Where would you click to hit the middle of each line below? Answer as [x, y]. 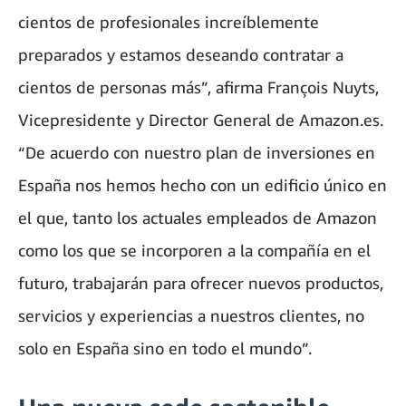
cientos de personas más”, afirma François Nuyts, [198, 87]
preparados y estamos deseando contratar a [181, 55]
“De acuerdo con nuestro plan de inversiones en [197, 153]
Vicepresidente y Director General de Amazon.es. [201, 120]
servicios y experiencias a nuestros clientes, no [191, 316]
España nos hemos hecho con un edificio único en [203, 185]
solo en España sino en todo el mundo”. [165, 348]
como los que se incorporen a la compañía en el [194, 251]
